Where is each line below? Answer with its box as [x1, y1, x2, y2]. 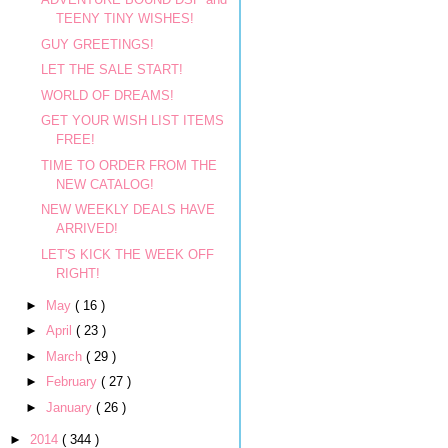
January [45, 399, 96, 415]
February [45, 374, 101, 389]
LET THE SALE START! [41, 62, 184, 77]
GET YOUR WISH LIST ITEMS [41, 113, 225, 128]
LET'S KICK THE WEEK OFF [41, 246, 215, 262]
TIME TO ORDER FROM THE [41, 157, 218, 173]
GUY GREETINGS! [41, 36, 155, 52]
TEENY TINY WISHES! [56, 11, 195, 26]
